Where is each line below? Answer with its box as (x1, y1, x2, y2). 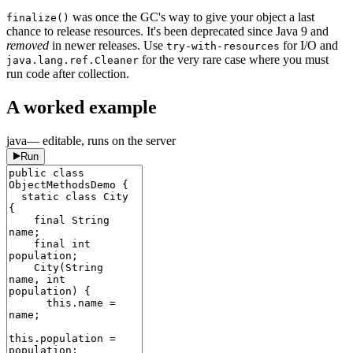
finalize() (6, 12, 69, 24)
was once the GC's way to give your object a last (69, 10, 314, 24)
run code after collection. (6, 67, 129, 81)
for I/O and (280, 39, 338, 53)
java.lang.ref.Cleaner (6, 54, 139, 67)
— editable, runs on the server (27, 134, 176, 148)
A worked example (6, 97, 157, 118)
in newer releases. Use (49, 39, 166, 53)
